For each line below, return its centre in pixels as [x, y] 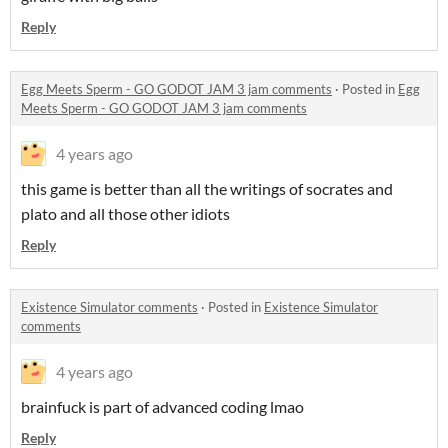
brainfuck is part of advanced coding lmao [162, 407]
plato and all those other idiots [125, 214]
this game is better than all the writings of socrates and [207, 189]
